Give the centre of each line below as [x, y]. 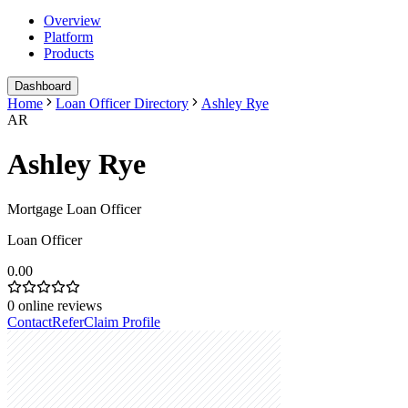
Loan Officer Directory [122, 103]
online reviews [60, 305]
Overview [72, 20]
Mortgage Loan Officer [74, 209]
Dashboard [43, 86]
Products [69, 53]
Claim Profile [122, 321]
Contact [30, 321]
